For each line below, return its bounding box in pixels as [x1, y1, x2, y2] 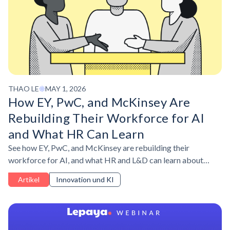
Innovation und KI [56, 175, 114, 184]
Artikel [18, 175, 40, 184]
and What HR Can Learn [8, 126, 145, 142]
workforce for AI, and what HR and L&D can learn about [8, 155, 203, 165]
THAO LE [8, 84, 39, 93]
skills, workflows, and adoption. [8, 167, 118, 178]
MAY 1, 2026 [45, 84, 86, 93]
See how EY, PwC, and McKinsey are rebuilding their [8, 143, 189, 153]
